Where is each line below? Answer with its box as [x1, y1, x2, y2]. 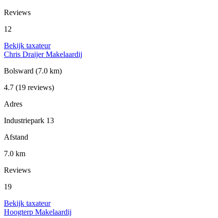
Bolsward [4, 67, 36, 75]
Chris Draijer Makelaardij [4, 50, 82, 59]
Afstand [4, 133, 28, 142]
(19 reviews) [14, 83, 54, 92]
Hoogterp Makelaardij [4, 208, 72, 217]
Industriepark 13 [4, 116, 54, 125]
